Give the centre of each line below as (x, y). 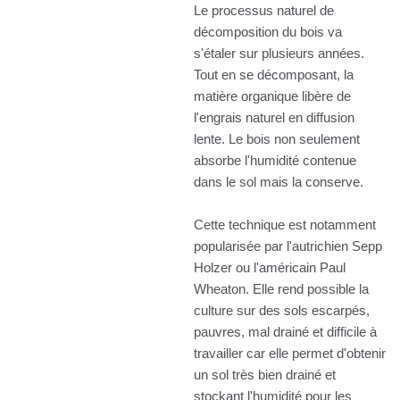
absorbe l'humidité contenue (275, 160)
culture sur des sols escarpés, (282, 310)
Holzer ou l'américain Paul (270, 267)
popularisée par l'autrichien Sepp (288, 246)
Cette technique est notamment (285, 224)
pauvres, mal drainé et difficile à (285, 331)
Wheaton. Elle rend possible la (281, 288)
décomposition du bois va (268, 31)
